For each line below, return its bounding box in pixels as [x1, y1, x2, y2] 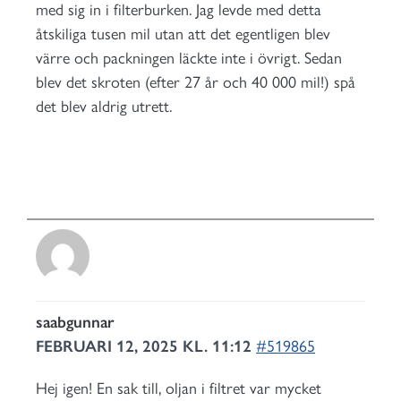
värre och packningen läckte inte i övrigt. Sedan [36, 48, 342, 68]
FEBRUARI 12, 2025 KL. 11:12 [36, 337, 256, 356]
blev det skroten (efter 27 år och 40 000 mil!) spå [36, 73, 355, 92]
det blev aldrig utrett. [36, 97, 172, 116]
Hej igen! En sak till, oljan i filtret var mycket [36, 379, 321, 398]
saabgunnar [36, 312, 115, 332]
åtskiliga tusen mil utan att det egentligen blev [36, 24, 330, 44]
